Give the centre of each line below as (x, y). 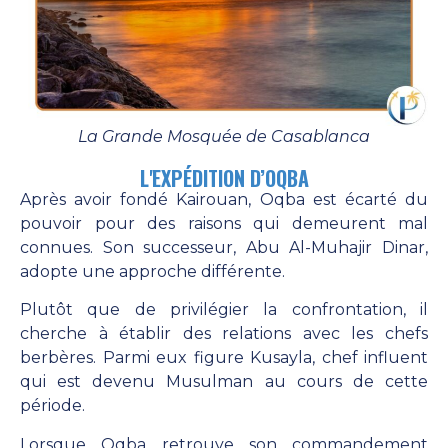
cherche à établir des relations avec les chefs (224, 334)
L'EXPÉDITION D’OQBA (224, 178)
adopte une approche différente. (152, 271)
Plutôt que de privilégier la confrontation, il (224, 310)
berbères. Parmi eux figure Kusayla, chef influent (224, 358)
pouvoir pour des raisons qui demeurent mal (224, 223)
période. (52, 406)
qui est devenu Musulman (137, 382)
